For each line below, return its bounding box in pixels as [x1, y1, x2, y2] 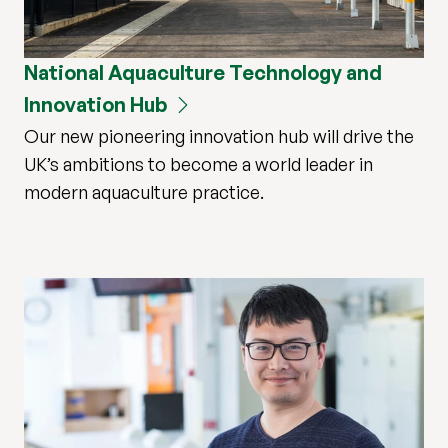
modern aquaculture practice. [24, 181, 264, 204]
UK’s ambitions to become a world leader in [24, 153, 373, 176]
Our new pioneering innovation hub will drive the [24, 125, 414, 148]
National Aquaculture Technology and [24, 60, 382, 86]
